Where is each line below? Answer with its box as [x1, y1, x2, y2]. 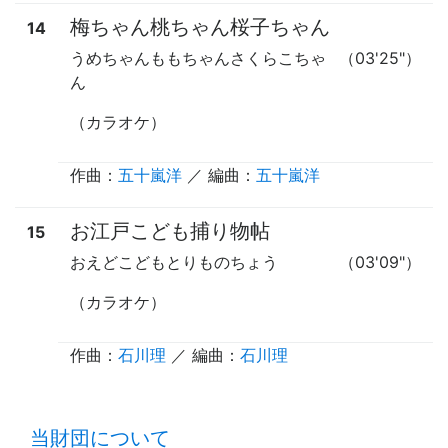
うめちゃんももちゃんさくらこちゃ [70, 47, 326, 68]
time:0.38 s [376, 403, 424, 415]
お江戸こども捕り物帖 [70, 218, 270, 243]
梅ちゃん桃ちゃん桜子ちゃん [70, 14, 330, 39]
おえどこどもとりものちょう [70, 251, 278, 272]
